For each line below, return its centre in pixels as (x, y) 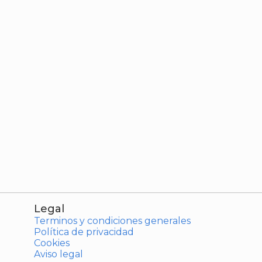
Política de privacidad (84, 232)
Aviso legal (58, 254)
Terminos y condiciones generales (112, 221)
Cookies (51, 243)
